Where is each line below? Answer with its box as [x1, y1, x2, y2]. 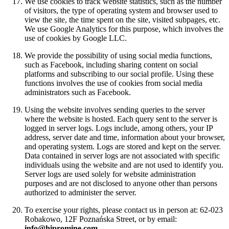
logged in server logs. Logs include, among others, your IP [25, 124, 213, 133]
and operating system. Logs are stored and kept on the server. [25, 142, 221, 151]
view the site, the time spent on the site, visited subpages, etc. [25, 15, 220, 25]
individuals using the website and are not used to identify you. [25, 161, 223, 170]
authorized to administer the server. [25, 188, 136, 197]
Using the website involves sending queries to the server [25, 105, 205, 114]
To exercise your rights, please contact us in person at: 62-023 [25, 205, 223, 215]
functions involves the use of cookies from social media [25, 79, 202, 88]
